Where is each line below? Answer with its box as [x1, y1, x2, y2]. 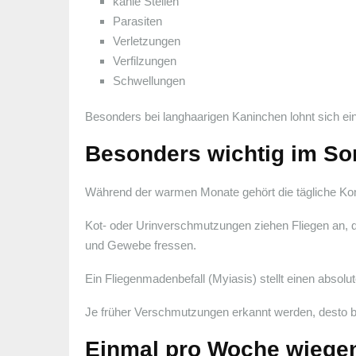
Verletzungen [113, 33, 180, 48]
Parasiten [113, 14, 162, 28]
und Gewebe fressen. [85, 238, 196, 252]
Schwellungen [113, 73, 185, 87]
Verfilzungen [113, 53, 176, 68]
